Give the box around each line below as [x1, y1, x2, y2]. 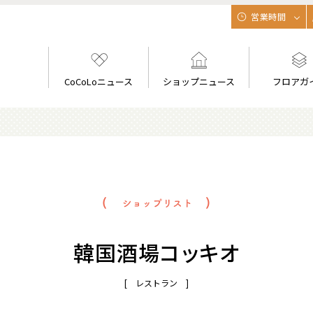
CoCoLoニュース [64, 75, 133, 88]
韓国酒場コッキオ [73, 237, 240, 268]
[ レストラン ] [124, 277, 189, 289]
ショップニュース [163, 75, 235, 88]
